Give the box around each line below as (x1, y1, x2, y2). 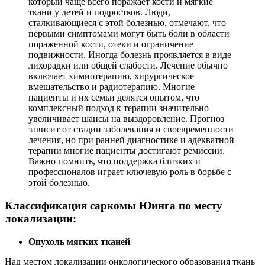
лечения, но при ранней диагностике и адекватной (28, 135, 234, 146)
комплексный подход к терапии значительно (28, 103, 209, 114)
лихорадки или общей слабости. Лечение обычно (28, 60, 228, 71)
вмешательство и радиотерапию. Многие (28, 82, 195, 92)
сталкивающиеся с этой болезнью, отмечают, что (28, 18, 226, 28)
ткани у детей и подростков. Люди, (28, 7, 170, 18)
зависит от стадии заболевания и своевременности (28, 124, 234, 135)
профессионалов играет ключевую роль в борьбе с (28, 167, 231, 177)
